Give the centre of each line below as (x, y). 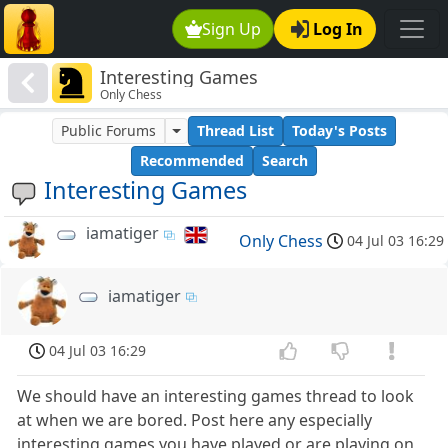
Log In (338, 29)
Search (285, 161)
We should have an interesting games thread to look (216, 395)
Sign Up (232, 29)
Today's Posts (339, 131)
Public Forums (109, 131)
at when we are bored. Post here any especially (195, 419)
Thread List (235, 131)
